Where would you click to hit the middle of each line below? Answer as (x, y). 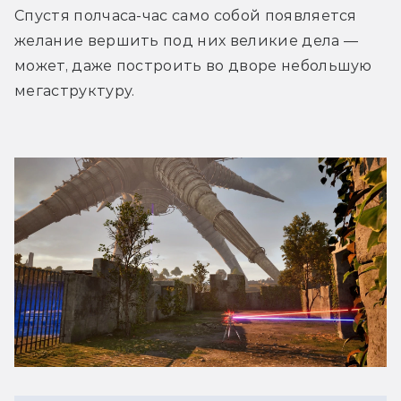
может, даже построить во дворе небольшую (193, 66)
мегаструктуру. (77, 91)
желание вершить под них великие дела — (187, 41)
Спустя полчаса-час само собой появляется (186, 16)
